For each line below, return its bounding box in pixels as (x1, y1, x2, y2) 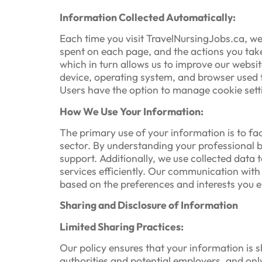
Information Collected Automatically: (60, 10, 236, 24)
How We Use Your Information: (60, 104, 204, 118)
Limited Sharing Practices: (60, 219, 184, 233)
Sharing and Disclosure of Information (60, 198, 238, 212)
